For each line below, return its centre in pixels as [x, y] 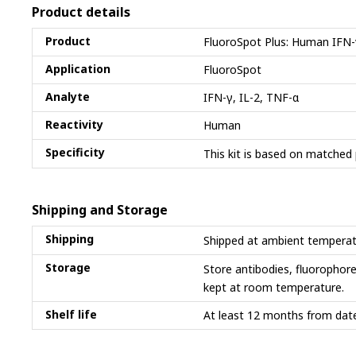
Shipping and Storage [100, 210]
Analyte [68, 97]
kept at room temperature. [274, 287]
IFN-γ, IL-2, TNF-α [251, 97]
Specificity [75, 152]
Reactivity [74, 124]
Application [78, 69]
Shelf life [71, 314]
